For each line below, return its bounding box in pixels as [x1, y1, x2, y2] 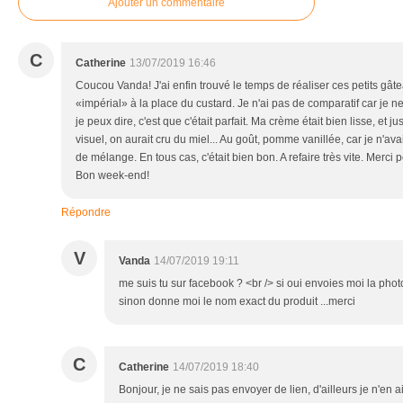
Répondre [61, 205, 111, 219]
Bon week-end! [76, 168, 149, 182]
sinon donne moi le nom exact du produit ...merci [119, 294, 355, 308]
